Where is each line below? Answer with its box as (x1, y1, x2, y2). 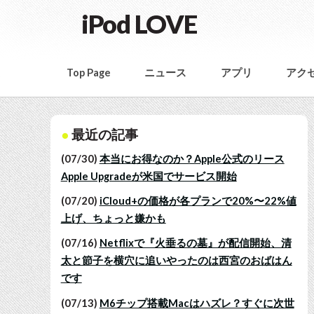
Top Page (66, 67, 111, 78)
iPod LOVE (81, 8, 197, 39)
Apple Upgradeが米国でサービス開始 (60, 170, 237, 182)
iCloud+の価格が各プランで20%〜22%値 (99, 195, 296, 207)
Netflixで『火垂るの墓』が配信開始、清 (99, 237, 292, 250)
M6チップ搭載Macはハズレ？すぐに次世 (99, 296, 294, 309)
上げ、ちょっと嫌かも (60, 212, 166, 225)
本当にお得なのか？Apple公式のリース (99, 152, 285, 165)
